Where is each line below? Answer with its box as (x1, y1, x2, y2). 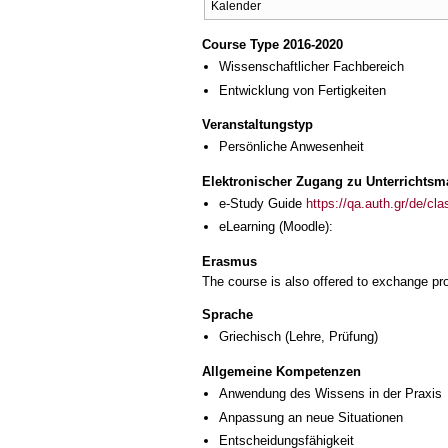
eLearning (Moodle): (219, 219, 333, 235)
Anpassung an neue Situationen (219, 409, 403, 425)
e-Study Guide (219, 196, 306, 212)
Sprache (202, 307, 253, 323)
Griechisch (219, 329, 281, 345)
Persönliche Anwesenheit (219, 139, 364, 155)
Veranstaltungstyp (202, 117, 313, 133)
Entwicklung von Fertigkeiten (219, 82, 386, 98)
